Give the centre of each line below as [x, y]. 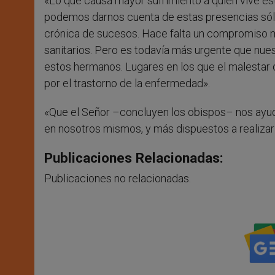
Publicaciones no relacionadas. [118, 179]
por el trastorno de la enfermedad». [127, 83]
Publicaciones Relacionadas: [134, 158]
